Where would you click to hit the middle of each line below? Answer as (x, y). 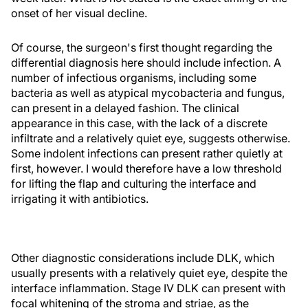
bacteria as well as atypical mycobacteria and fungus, (148, 93)
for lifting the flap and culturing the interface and (134, 184)
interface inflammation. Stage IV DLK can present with (148, 288)
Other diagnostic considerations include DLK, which (143, 258)
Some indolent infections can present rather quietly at (147, 153)
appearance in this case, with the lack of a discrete (139, 123)
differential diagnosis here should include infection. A (146, 63)
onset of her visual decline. (79, 13)
